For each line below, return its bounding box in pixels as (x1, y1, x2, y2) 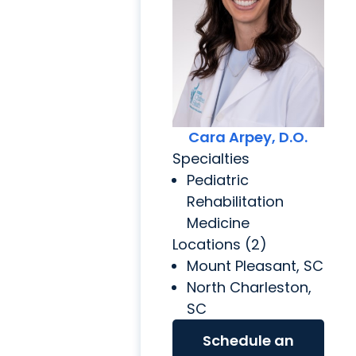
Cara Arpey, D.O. (188, 126, 308, 147)
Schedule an (202, 330, 294, 350)
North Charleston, (186, 277, 311, 297)
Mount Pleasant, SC (186, 255, 323, 276)
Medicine (186, 212, 250, 233)
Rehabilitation (186, 191, 284, 211)
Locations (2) (172, 234, 267, 254)
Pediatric (186, 169, 249, 190)
